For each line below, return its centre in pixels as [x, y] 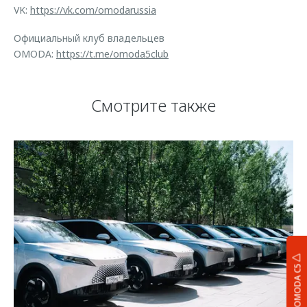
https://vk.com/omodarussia [93, 10]
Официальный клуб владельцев [89, 38]
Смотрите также [153, 105]
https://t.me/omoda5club [112, 54]
